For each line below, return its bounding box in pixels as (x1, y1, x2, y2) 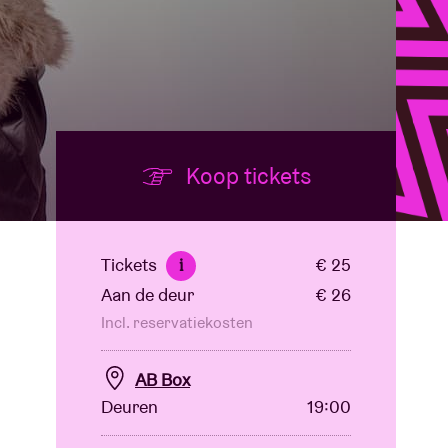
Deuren (101, 395, 158, 419)
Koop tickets (180, 161, 312, 191)
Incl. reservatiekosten (101, 312, 253, 333)
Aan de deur (101, 283, 194, 306)
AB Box (135, 368, 190, 391)
